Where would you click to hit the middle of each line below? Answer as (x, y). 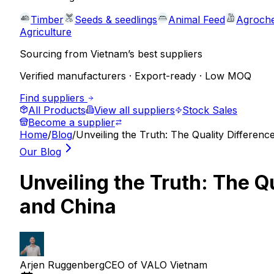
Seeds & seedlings (116, 20)
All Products (57, 110)
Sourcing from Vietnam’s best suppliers (111, 54)
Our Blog (40, 152)
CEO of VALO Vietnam (156, 265)
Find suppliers (54, 98)
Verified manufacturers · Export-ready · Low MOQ (135, 76)
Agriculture (46, 32)
